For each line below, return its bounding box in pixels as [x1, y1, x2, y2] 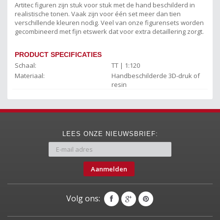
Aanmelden [90, 164, 127, 173]
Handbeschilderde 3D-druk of [111, 71, 200, 80]
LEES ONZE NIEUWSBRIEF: [62, 130, 158, 137]
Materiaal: [15, 71, 45, 80]
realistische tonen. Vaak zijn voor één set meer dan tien [15, 9, 181, 18]
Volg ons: [66, 192, 100, 204]
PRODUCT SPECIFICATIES [15, 50, 102, 58]
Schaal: [15, 60, 36, 70]
